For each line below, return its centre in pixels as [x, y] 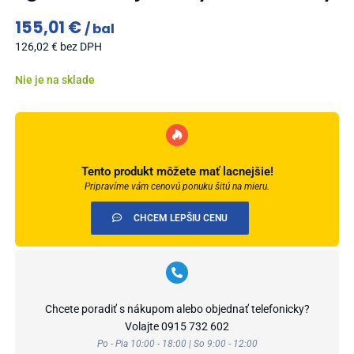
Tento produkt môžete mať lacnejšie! [177, 172]
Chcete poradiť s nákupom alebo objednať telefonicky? [177, 309]
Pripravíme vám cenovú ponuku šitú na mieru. [177, 187]
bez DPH [81, 47]
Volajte [143, 327]
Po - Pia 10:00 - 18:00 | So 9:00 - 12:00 [177, 344]
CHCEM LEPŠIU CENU [180, 218]
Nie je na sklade [55, 80]
